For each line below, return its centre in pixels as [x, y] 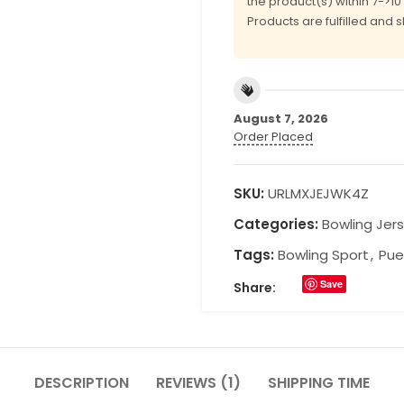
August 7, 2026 [281, 118]
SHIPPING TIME [319, 382]
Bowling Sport [323, 254]
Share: [255, 287]
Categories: [276, 224]
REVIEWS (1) [198, 382]
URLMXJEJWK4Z [318, 193]
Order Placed [273, 136]
